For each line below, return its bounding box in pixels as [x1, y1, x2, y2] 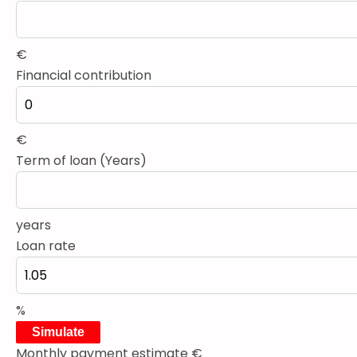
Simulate [32, 324, 84, 339]
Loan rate [16, 236, 76, 255]
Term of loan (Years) [16, 151, 147, 170]
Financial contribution [16, 65, 151, 84]
